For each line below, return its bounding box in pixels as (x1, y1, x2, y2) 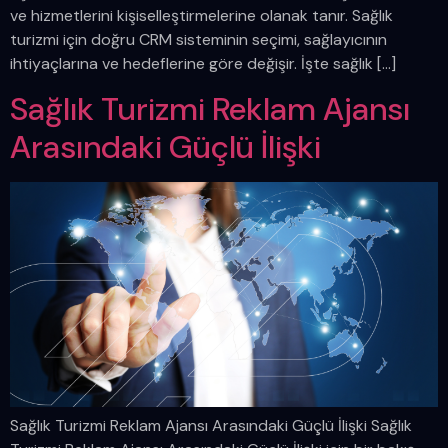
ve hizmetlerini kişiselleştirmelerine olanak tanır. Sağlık (10, 4, 393, 26)
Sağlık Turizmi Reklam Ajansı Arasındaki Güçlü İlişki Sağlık (10, 414, 412, 436)
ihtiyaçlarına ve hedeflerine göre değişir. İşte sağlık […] (10, 52, 396, 74)
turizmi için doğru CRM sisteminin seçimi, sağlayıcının (10, 28, 387, 50)
